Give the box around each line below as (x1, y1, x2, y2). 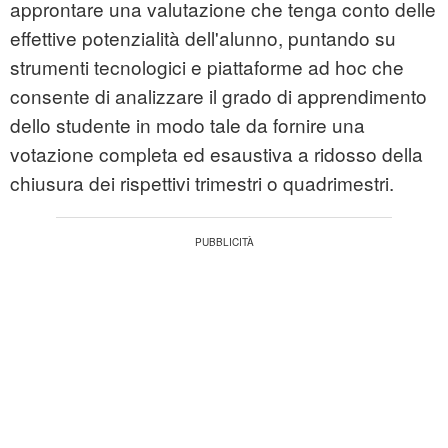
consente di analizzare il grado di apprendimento (10, 82, 427, 110)
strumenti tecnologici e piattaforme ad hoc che (10, 53, 404, 81)
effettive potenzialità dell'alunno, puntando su (10, 24, 396, 52)
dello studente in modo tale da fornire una (10, 111, 365, 139)
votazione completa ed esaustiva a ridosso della (10, 140, 423, 168)
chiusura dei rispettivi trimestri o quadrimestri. (10, 169, 394, 197)
